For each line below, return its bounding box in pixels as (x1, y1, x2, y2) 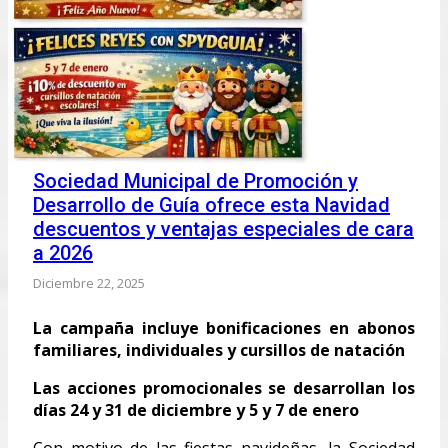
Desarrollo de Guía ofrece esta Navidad (33, 192, 390, 217)
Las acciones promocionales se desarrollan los (33, 376, 415, 399)
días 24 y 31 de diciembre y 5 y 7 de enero (33, 398, 359, 421)
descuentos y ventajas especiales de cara (33, 216, 414, 241)
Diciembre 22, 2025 (33, 273, 145, 292)
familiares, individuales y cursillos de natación (33, 338, 405, 361)
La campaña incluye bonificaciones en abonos (33, 316, 415, 339)
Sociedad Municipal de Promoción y (33, 168, 358, 193)
